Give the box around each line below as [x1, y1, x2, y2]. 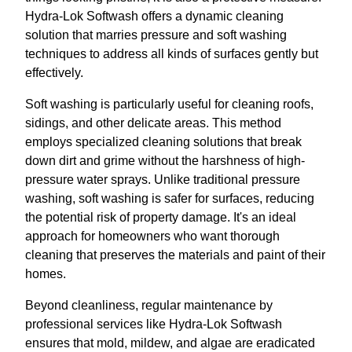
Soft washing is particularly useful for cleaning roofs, [25, 97, 313, 111]
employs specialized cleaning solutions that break [25, 134, 302, 148]
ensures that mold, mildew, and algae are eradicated [25, 335, 315, 350]
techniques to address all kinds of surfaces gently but [25, 46, 318, 60]
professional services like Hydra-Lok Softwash [25, 317, 282, 331]
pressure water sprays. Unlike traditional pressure [25, 172, 300, 186]
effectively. [25, 65, 83, 79]
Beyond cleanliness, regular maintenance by [25, 298, 273, 312]
